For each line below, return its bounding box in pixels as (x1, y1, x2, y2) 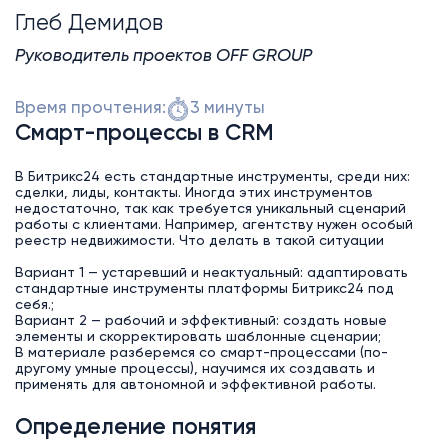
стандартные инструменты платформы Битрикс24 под (14, 281, 394, 296)
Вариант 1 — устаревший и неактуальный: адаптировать (14, 265, 408, 280)
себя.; (14, 297, 54, 312)
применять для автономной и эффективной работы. (14, 377, 376, 392)
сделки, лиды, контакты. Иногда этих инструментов (14, 185, 373, 200)
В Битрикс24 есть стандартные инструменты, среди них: (14, 169, 410, 184)
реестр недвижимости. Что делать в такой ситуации (14, 233, 384, 248)
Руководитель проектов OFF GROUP (14, 47, 312, 65)
